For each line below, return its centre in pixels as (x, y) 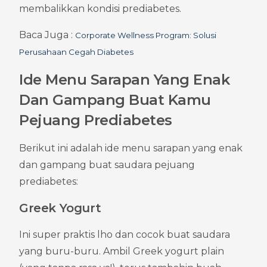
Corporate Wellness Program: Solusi (146, 35)
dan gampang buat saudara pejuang (107, 164)
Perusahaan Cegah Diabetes (76, 52)
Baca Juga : (47, 35)
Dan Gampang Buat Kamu (115, 100)
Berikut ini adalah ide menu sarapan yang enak (131, 148)
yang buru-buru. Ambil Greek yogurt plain (122, 251)
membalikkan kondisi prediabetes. (100, 8)
